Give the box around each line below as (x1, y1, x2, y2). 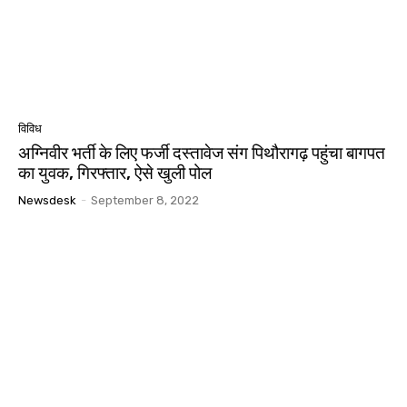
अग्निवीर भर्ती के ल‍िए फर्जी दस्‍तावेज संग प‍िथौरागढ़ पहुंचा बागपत (18, 143, 385, 164)
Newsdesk (18, 194, 76, 208)
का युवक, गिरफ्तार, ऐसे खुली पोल (18, 163, 212, 184)
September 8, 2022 (91, 194, 199, 208)
